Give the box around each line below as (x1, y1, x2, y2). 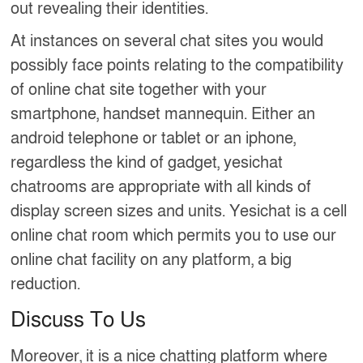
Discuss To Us (11, 305, 147, 334)
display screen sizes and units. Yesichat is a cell (11, 200, 348, 222)
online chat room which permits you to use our (11, 224, 337, 246)
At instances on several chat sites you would (11, 30, 324, 52)
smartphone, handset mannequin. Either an (11, 103, 316, 125)
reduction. (11, 273, 81, 295)
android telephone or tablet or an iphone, (11, 127, 297, 149)
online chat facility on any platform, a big (11, 249, 293, 271)
